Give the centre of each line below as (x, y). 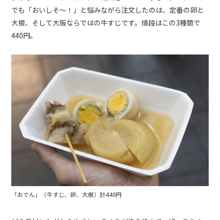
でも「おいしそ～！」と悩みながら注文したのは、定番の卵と (108, 10)
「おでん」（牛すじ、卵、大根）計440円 (67, 194)
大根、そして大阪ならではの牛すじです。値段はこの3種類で (106, 23)
